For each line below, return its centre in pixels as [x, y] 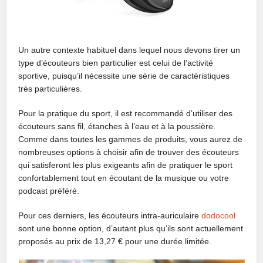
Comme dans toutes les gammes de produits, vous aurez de [131, 139]
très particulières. [50, 88]
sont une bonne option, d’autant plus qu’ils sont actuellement [131, 228]
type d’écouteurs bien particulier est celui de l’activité [116, 63]
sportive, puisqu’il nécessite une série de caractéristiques [124, 75]
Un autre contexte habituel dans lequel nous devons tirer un [129, 50]
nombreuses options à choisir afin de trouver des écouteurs [129, 152]
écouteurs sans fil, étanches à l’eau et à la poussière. [117, 126]
